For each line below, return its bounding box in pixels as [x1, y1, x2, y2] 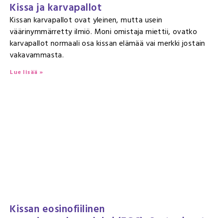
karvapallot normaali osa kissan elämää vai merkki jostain [10, 37, 205, 50]
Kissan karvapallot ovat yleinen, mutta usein [10, 14, 163, 26]
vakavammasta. [10, 49, 64, 61]
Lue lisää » [10, 68, 43, 77]
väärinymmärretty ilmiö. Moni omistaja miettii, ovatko [10, 25, 198, 38]
